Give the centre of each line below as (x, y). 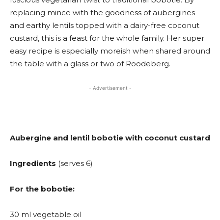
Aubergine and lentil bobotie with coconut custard (110, 138)
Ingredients (34, 163)
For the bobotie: (42, 189)
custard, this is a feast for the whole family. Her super (107, 38)
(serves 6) (75, 163)
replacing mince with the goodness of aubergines (102, 13)
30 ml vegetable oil (46, 214)
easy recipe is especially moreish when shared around (110, 51)
